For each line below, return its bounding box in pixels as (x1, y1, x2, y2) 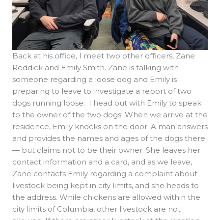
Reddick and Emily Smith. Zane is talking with (12, 63, 179, 73)
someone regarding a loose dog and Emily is (12, 75, 177, 84)
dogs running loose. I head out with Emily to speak (12, 98, 201, 108)
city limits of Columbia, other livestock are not (12, 204, 181, 214)
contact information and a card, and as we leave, (12, 157, 192, 167)
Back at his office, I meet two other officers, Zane (12, 51, 195, 61)
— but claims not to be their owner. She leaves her (12, 145, 200, 155)
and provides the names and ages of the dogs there (12, 134, 205, 143)
